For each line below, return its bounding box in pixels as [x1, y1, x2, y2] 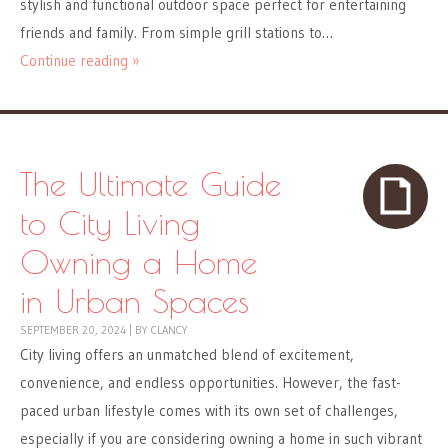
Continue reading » [20, 51, 140, 71]
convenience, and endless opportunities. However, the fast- [20, 373, 401, 393]
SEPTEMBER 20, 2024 [20, 323, 126, 338]
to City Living [20, 203, 200, 243]
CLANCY [151, 323, 188, 338]
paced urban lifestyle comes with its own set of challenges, [20, 401, 398, 421]
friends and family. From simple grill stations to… [20, 23, 333, 43]
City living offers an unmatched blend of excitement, [20, 345, 354, 365]
